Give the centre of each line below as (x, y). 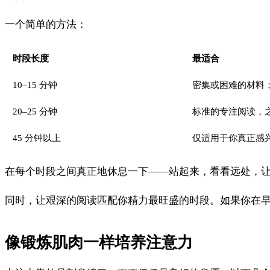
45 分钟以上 (36, 138)
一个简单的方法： (46, 25)
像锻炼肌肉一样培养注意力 (99, 242)
